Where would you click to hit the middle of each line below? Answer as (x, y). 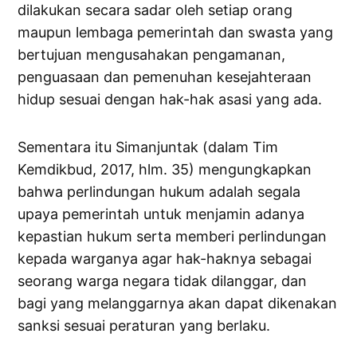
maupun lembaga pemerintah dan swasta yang (176, 33)
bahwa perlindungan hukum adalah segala (159, 192)
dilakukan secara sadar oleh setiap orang (155, 10)
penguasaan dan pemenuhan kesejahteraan (165, 77)
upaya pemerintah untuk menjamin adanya (161, 214)
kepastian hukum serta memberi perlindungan (173, 237)
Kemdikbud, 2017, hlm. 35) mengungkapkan (165, 170)
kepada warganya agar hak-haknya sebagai (165, 259)
